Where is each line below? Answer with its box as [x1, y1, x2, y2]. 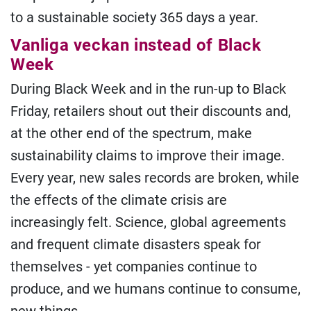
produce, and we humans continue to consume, [10, 280, 301, 297]
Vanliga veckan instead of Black [10, 35, 262, 55]
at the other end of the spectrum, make [10, 125, 252, 142]
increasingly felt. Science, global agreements [10, 214, 286, 230]
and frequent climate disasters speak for [10, 236, 261, 253]
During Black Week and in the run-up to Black [10, 81, 286, 97]
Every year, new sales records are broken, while [10, 169, 299, 186]
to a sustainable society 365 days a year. [10, 9, 258, 26]
